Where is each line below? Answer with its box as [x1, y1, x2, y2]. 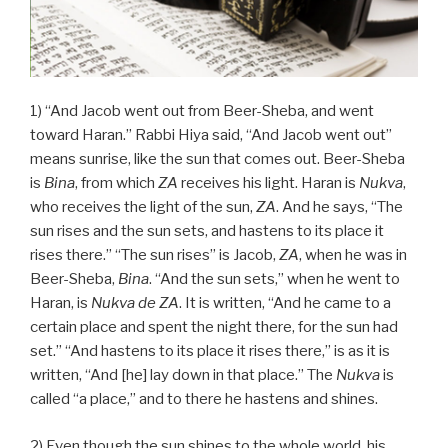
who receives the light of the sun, [30, 198, 256, 217]
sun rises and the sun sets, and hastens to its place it [30, 222, 384, 241]
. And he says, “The [276, 198, 403, 217]
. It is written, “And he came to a [179, 294, 391, 313]
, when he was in [299, 246, 407, 265]
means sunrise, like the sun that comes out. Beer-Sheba [30, 150, 405, 169]
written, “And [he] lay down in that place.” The [30, 366, 336, 385]
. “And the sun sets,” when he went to [149, 270, 400, 289]
